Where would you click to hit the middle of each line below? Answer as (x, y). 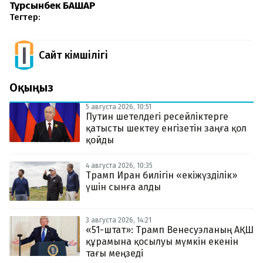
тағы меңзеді (114, 254)
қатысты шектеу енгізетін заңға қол (166, 128)
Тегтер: (25, 17)
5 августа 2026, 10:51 (119, 107)
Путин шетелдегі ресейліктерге (157, 116)
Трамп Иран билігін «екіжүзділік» (161, 175)
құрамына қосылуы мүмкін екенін (162, 242)
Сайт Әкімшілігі (73, 55)
